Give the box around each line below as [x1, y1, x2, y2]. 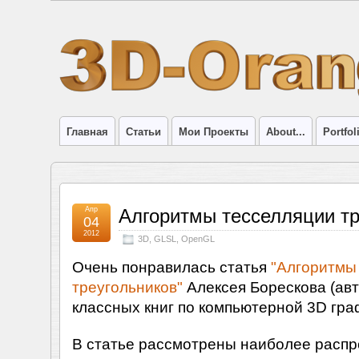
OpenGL [180, 234, 215, 244]
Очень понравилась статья [71, 258, 271, 276]
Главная [66, 126, 108, 138]
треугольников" [71, 278, 183, 296]
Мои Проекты [178, 126, 248, 138]
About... [265, 126, 305, 138]
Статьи [125, 126, 161, 138]
